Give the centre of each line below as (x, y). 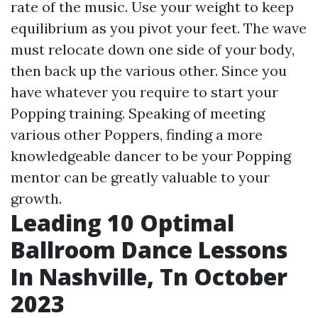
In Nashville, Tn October (149, 276)
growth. (36, 198)
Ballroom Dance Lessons (149, 250)
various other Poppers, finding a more (137, 135)
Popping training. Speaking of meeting (138, 113)
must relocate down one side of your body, (153, 49)
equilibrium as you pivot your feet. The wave (159, 28)
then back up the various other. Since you (149, 71)
